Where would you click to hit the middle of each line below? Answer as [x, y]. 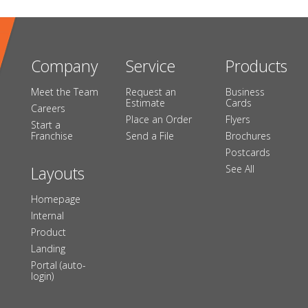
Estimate [145, 103]
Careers [48, 108]
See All [240, 169]
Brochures [248, 136]
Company [65, 66]
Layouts [58, 173]
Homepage [56, 199]
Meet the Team [65, 92]
